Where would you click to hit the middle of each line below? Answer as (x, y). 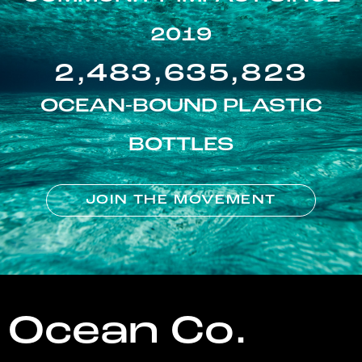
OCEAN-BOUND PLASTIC (181, 107)
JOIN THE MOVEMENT (181, 201)
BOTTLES (181, 146)
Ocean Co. (127, 333)
